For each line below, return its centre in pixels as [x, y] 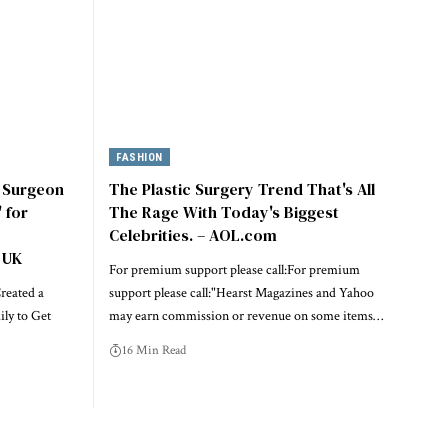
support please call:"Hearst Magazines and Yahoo [241, 292]
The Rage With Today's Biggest [223, 211]
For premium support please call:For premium [234, 269]
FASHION [139, 157]
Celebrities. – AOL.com [192, 234]
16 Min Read [153, 350]
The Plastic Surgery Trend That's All [241, 188]
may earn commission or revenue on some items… [245, 315]
